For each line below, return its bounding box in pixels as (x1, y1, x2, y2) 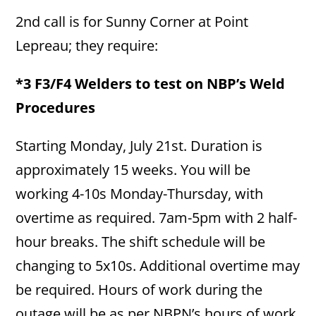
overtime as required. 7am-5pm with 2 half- (16, 208, 298, 227)
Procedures (16, 98, 99, 117)
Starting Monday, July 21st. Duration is (16, 136, 263, 155)
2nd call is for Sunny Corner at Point (16, 12, 249, 31)
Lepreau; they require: (16, 36, 159, 55)
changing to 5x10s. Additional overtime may (16, 256, 300, 275)
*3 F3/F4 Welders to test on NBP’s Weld (16, 74, 286, 93)
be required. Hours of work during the (16, 280, 263, 299)
